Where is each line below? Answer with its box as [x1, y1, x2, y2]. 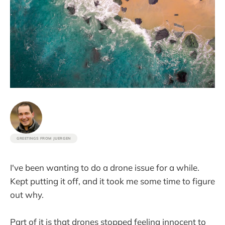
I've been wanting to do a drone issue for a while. [10, 162, 199, 173]
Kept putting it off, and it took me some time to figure [10, 175, 215, 186]
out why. [10, 189, 44, 200]
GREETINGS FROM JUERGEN [17, 136, 71, 141]
